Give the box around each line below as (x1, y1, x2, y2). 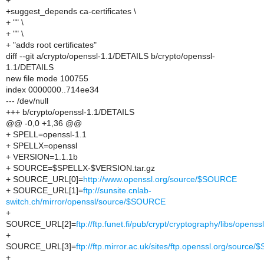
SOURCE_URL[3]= (6, 242, 76, 251)
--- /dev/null (6, 96, 48, 105)
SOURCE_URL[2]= (6, 219, 76, 229)
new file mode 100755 (6, 74, 88, 83)
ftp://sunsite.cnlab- (83, 186, 151, 195)
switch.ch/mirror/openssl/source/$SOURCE (6, 197, 166, 206)
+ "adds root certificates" (6, 40, 97, 49)
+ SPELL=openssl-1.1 (6, 130, 87, 139)
